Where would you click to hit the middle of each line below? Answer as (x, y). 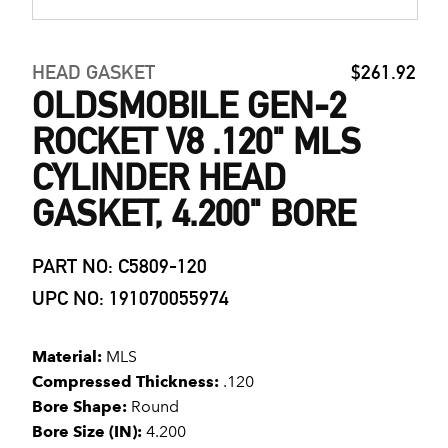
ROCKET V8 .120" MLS (196, 141)
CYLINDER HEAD (159, 177)
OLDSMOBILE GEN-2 (189, 105)
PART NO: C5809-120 (119, 266)
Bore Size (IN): (87, 431)
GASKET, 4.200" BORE (194, 213)
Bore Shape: (79, 406)
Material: (67, 356)
